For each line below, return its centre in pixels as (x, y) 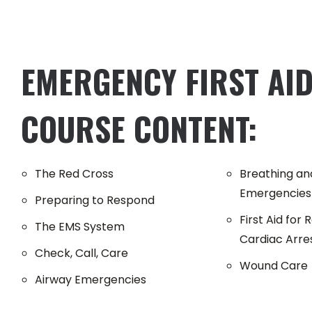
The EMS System (80, 227)
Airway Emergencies (91, 280)
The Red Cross (74, 174)
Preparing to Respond (95, 201)
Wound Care (274, 266)
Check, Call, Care (81, 253)
